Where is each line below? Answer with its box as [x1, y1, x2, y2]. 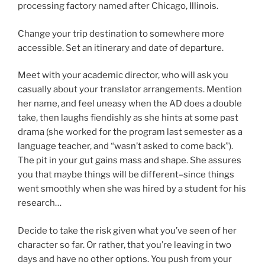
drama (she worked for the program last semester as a [18, 127, 243, 137]
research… [18, 198, 62, 208]
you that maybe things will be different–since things [18, 169, 234, 180]
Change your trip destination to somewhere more [18, 28, 224, 39]
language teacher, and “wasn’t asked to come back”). [18, 141, 233, 151]
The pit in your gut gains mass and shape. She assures [18, 155, 241, 166]
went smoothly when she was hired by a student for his [18, 183, 246, 194]
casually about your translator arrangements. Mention [18, 84, 242, 95]
